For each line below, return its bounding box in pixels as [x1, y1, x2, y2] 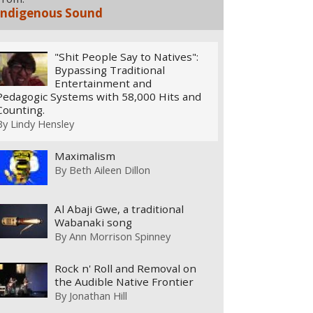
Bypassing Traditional [54, 63, 166, 78]
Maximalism [54, 148, 116, 163]
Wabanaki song [54, 215, 133, 230]
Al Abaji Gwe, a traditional [54, 202, 184, 217]
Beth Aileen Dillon [69, 162, 151, 177]
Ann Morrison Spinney [69, 229, 171, 244]
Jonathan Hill [69, 288, 128, 303]
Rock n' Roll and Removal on [54, 261, 197, 275]
